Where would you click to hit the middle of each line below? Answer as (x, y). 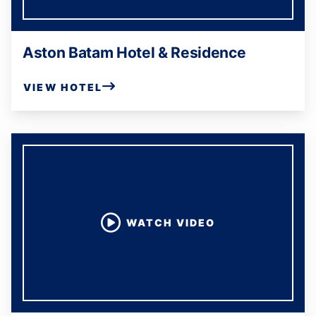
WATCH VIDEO (171, 223)
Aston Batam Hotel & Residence (134, 53)
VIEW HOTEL (63, 87)
